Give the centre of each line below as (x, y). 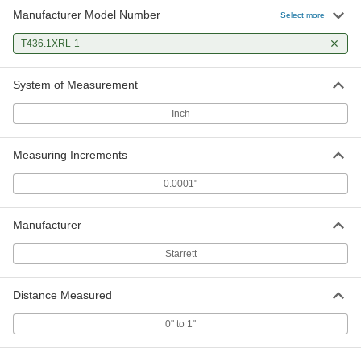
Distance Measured (62, 295)
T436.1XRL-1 (50, 44)
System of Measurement (75, 85)
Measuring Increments (70, 155)
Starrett (180, 254)
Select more (303, 15)
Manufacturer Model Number (87, 15)
